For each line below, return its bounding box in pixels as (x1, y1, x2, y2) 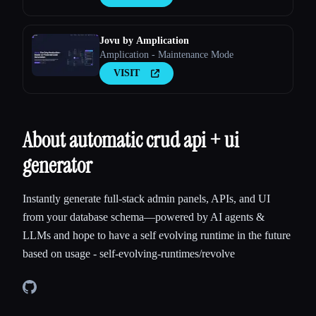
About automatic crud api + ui (23, 126, 239, 154)
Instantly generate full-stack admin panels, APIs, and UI (23, 193, 270, 205)
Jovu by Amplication (99, 35, 189, 46)
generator (23, 152, 92, 179)
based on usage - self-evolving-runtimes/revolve (23, 248, 235, 260)
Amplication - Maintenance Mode (99, 49, 233, 60)
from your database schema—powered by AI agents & (23, 211, 265, 223)
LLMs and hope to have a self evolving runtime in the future (23, 229, 291, 241)
